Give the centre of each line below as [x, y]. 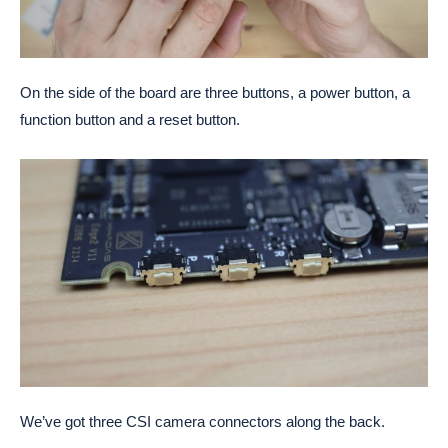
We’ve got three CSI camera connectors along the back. [202, 422]
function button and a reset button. [130, 120]
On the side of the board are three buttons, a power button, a [215, 93]
